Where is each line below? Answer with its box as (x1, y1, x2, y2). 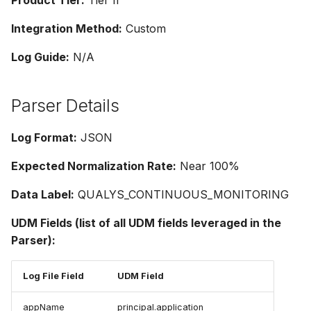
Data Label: (11, 187, 74, 202)
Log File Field (23, 271, 84, 282)
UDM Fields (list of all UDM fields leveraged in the (11, 216, 281, 230)
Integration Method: (11, 22, 122, 36)
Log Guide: (11, 50, 69, 65)
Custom (122, 22, 166, 36)
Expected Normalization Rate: (11, 159, 176, 174)
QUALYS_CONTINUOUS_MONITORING (74, 187, 289, 202)
